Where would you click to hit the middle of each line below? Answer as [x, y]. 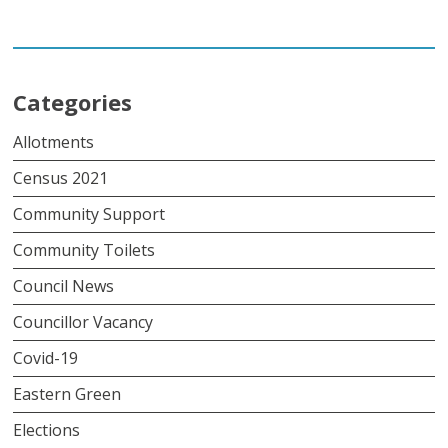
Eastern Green [67, 393]
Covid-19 [46, 357]
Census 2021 [61, 177]
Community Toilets [84, 249]
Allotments [54, 141]
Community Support [89, 213]
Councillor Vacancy [83, 321]
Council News [64, 285]
